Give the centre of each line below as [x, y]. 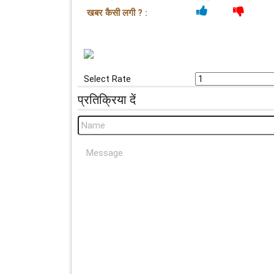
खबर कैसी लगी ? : [117, 13]
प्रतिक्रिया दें [107, 100]
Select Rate [107, 79]
